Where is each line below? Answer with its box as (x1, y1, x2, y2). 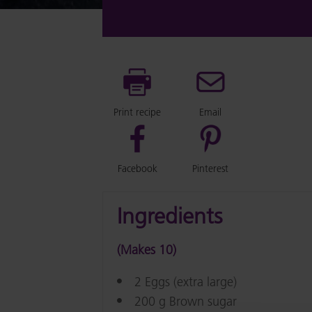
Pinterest (192, 162, 228, 175)
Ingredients (117, 203, 222, 229)
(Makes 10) (117, 242, 176, 258)
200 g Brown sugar (134, 293, 237, 309)
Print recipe (114, 106, 161, 118)
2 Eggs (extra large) (134, 274, 237, 290)
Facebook (117, 162, 157, 175)
